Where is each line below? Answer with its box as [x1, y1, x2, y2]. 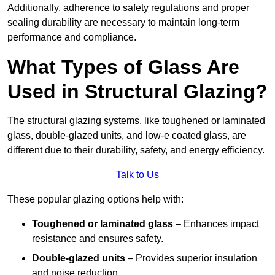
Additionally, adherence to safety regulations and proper [7, 2, 249, 14]
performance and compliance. [7, 32, 136, 43]
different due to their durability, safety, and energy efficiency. [7, 145, 265, 156]
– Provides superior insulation [125, 253, 257, 264]
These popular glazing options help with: [7, 194, 184, 205]
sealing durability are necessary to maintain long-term [7, 17, 239, 28]
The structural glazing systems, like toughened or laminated [7, 115, 265, 126]
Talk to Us [116, 169, 159, 180]
